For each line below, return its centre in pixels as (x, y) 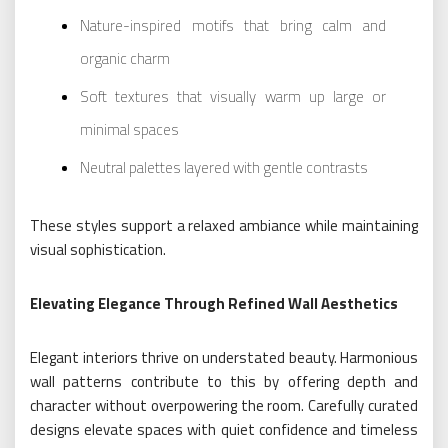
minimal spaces (129, 129)
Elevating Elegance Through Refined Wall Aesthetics (214, 303)
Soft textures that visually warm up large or (233, 96)
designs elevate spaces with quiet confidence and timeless (224, 429)
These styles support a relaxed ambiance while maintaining (224, 225)
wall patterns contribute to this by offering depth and (224, 381)
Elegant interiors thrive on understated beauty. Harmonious (224, 357)
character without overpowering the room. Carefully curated (224, 405)
